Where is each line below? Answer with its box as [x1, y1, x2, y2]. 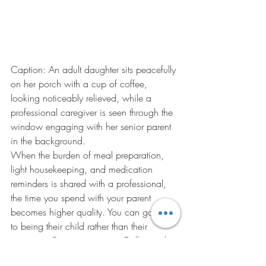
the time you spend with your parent [11, 191, 154, 204]
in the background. [11, 134, 85, 147]
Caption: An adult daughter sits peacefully [11, 62, 179, 76]
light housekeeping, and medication [11, 162, 156, 176]
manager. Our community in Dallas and [11, 233, 169, 247]
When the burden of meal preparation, [11, 148, 167, 161]
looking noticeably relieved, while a [11, 91, 154, 104]
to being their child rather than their [11, 219, 150, 233]
